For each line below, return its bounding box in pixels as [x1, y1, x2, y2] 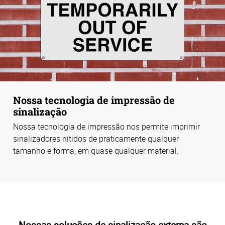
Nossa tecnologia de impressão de [13, 93, 175, 106]
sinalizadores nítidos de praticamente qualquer [13, 133, 179, 145]
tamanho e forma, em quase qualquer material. [13, 145, 179, 157]
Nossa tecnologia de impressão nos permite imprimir [13, 121, 200, 133]
